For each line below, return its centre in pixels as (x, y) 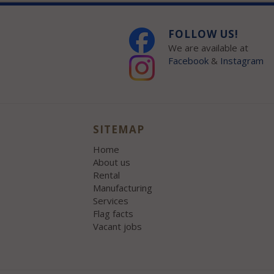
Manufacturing (123, 188)
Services (111, 201)
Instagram (243, 61)
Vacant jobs (118, 227)
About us (112, 162)
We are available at (209, 48)
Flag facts (113, 214)
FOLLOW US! (204, 34)
